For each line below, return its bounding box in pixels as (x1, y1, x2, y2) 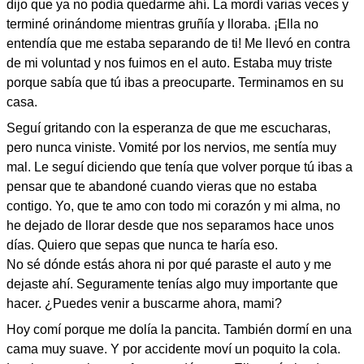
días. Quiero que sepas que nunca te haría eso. (6, 238, 278, 252)
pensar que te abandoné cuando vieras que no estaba (6, 180, 317, 193)
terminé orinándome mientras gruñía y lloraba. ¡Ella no (6, 17, 318, 31)
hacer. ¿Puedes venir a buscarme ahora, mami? (6, 297, 282, 310)
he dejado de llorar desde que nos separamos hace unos (6, 219, 334, 232)
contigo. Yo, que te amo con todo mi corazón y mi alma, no (6, 199, 340, 213)
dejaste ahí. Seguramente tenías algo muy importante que (6, 277, 338, 291)
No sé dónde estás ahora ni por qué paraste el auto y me (6, 258, 331, 271)
